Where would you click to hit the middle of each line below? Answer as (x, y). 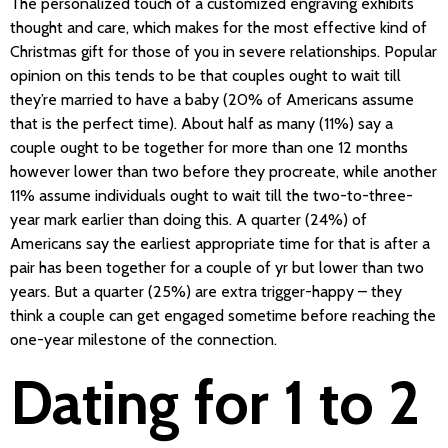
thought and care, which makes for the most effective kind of (218, 28)
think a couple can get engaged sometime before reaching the (223, 316)
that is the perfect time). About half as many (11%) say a (201, 124)
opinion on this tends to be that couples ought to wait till (205, 76)
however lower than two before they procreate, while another (223, 172)
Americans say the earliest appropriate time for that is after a (220, 244)
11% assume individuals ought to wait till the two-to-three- (211, 196)
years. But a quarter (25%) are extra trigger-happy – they (206, 292)
